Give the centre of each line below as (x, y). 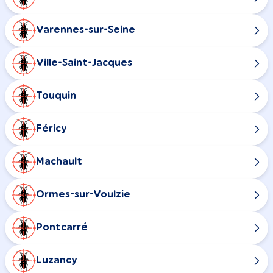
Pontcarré (62, 228)
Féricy (51, 129)
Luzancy (57, 261)
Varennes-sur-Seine (86, 30)
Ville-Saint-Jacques (84, 63)
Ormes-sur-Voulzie (83, 195)
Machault (59, 162)
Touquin (56, 96)
